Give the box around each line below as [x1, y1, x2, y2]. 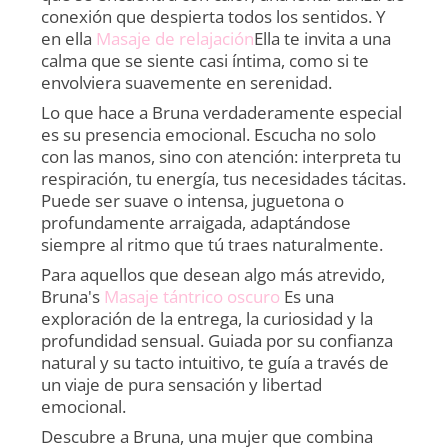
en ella [41, 26, 97, 50]
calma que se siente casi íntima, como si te [41, 48, 370, 72]
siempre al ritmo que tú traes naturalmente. [41, 232, 384, 256]
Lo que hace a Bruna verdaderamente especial [41, 100, 403, 124]
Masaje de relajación [96, 26, 255, 50]
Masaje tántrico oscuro [104, 284, 281, 308]
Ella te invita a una [254, 26, 392, 50]
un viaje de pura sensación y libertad [41, 372, 323, 396]
